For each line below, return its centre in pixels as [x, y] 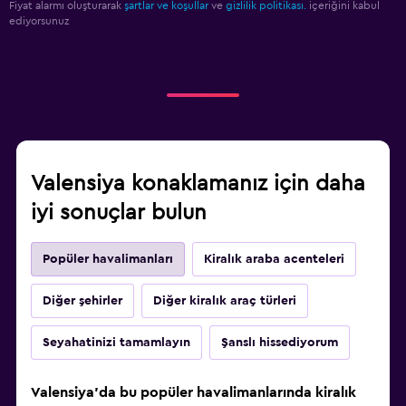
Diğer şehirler [82, 301]
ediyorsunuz [39, 21]
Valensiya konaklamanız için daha [198, 184]
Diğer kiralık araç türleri [225, 301]
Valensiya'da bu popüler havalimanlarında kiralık [193, 393]
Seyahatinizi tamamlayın [116, 343]
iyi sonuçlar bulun [119, 213]
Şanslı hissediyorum [280, 343]
